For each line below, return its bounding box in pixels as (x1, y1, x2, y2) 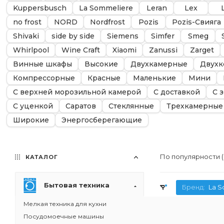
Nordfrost (90, 17, 125, 26)
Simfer (151, 31, 174, 40)
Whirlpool (13, 45, 49, 54)
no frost (13, 17, 41, 26)
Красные (87, 73, 120, 82)
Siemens (107, 31, 138, 40)
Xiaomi (112, 45, 136, 54)
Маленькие (133, 73, 176, 82)
